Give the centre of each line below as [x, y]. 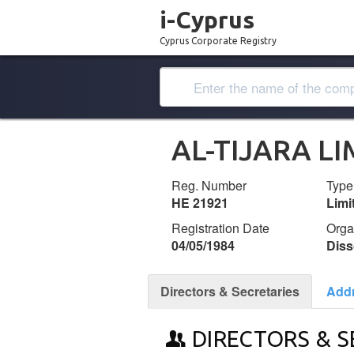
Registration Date [220, 228]
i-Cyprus [207, 20]
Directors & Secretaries [230, 291]
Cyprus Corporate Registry [218, 41]
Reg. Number [209, 185]
